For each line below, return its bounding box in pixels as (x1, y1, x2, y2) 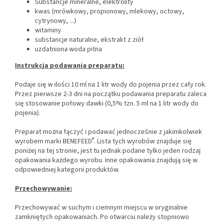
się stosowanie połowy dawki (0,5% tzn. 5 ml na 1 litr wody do (15, 99, 199, 109)
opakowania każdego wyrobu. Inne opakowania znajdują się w (15, 155, 198, 166)
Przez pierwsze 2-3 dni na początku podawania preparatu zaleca (15, 89, 207, 100)
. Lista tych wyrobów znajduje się (94, 136, 192, 147)
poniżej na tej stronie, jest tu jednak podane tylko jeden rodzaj (15, 146, 201, 156)
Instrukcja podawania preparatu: (15, 61, 124, 71)
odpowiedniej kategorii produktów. (15, 165, 119, 175)
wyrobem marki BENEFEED (15, 136, 92, 147)
